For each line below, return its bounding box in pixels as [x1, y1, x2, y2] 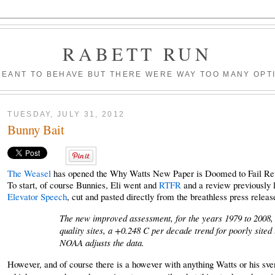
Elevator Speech [7, 190, 68, 203]
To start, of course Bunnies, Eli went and [7, 179, 160, 192]
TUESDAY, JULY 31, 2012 [7, 109, 125, 118]
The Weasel [7, 167, 54, 180]
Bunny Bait [7, 121, 65, 139]
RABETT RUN [62, 41, 213, 66]
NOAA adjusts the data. [59, 236, 144, 249]
